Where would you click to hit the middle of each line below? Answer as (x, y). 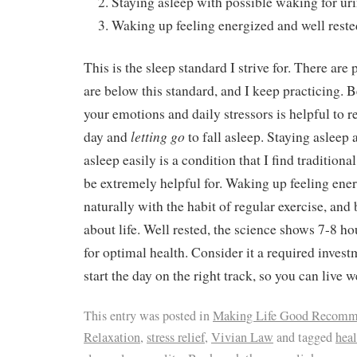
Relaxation (112, 337)
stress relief (176, 337)
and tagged (304, 337)
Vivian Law (242, 337)
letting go (158, 136)
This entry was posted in (148, 316)
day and (107, 136)
